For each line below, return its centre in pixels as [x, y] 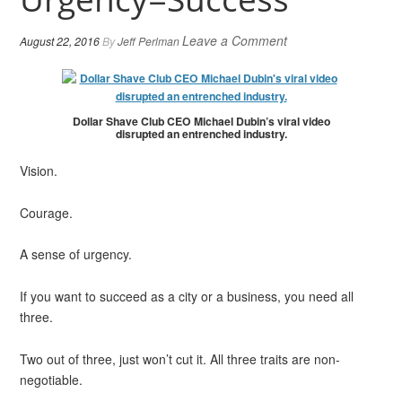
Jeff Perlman [149, 41]
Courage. [47, 212]
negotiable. [52, 379]
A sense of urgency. [76, 254]
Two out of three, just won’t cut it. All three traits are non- [180, 358]
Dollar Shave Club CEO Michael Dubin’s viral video [201, 121]
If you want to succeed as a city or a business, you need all [187, 296]
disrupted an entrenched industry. [201, 133]
